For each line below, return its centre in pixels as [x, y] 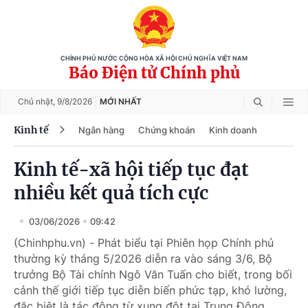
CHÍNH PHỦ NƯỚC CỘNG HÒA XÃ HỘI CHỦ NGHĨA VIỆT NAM [154, 58]
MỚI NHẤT [121, 101]
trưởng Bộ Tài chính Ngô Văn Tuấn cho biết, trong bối [153, 274]
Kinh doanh [233, 130]
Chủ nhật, [37, 101]
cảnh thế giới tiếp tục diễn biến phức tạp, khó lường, [150, 290]
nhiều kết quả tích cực [111, 193]
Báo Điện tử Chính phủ [154, 73]
